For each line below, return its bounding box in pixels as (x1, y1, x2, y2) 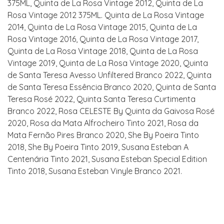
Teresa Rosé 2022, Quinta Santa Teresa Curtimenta (7, 94, 195, 104)
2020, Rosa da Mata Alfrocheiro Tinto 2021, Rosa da (7, 118, 198, 128)
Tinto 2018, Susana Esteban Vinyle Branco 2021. (7, 166, 182, 176)
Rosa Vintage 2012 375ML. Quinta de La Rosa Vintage (7, 10, 204, 20)
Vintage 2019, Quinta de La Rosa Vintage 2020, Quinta (7, 58, 208, 68)
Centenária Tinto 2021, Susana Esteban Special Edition (7, 154, 207, 164)
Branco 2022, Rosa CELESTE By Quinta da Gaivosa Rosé (7, 106, 214, 116)
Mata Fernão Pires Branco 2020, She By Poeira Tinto (7, 130, 199, 140)
